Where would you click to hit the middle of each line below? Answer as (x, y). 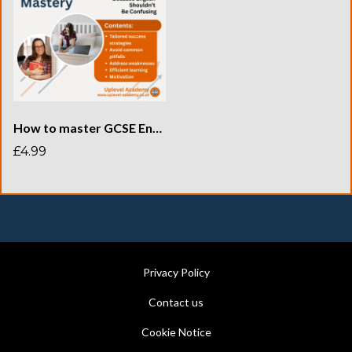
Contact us (176, 302)
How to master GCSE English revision (158, 128)
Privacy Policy (176, 273)
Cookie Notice (176, 332)
